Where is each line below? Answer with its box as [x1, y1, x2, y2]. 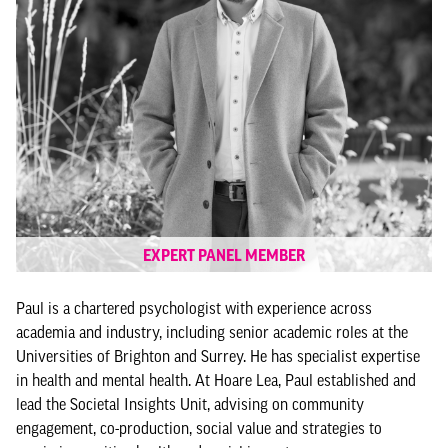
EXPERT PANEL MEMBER [143, 246, 305, 264]
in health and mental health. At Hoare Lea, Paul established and [16, 371, 416, 389]
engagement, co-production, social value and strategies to [16, 419, 382, 437]
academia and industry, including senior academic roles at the [16, 323, 408, 341]
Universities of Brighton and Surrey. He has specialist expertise [16, 347, 420, 365]
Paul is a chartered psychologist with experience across [16, 299, 372, 317]
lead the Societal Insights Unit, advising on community [16, 395, 364, 413]
